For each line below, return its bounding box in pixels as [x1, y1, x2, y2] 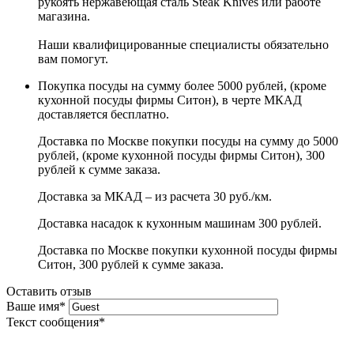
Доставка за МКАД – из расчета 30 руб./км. [38, 189, 272, 203]
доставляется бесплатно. [38, 107, 169, 121]
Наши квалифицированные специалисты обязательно [38, 37, 329, 51]
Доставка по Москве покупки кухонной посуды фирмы [38, 243, 337, 257]
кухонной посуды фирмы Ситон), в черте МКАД [38, 92, 302, 107]
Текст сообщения [6, 314, 99, 329]
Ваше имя [6, 299, 59, 313]
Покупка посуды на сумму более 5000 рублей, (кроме [38, 78, 326, 92]
